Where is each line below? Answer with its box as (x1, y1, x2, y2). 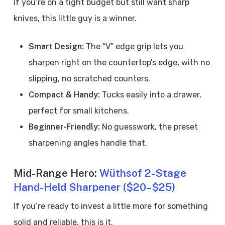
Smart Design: (28, 42, 86, 51)
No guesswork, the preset (101, 122, 198, 132)
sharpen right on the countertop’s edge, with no (28, 58, 210, 67)
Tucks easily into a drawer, (101, 90, 201, 99)
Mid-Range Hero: (13, 167, 99, 179)
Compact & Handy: (28, 90, 102, 99)
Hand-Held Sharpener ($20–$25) (13, 181, 175, 193)
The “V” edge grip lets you (85, 42, 183, 51)
